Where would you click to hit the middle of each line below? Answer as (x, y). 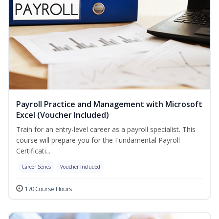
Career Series (36, 167)
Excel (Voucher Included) (63, 115)
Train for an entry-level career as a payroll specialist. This (106, 130)
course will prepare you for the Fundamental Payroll (98, 140)
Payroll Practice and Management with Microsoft (109, 104)
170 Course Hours (48, 189)
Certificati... (33, 151)
